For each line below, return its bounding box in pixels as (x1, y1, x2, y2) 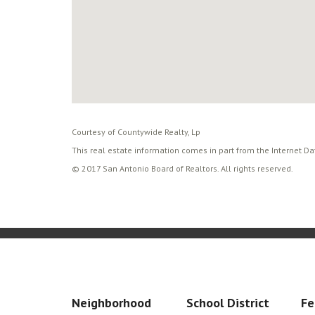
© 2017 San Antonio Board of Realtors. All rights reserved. (72, 163, 293, 174)
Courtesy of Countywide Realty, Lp (72, 127, 200, 137)
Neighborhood (72, 295, 151, 311)
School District (186, 295, 269, 311)
